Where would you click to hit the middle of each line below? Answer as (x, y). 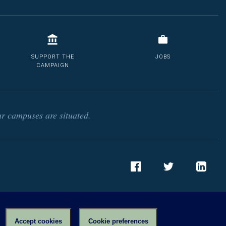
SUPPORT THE (52, 57)
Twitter (172, 180)
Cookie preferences (118, 221)
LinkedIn (207, 180)
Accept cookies (38, 221)
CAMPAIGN (52, 65)
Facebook (144, 180)
